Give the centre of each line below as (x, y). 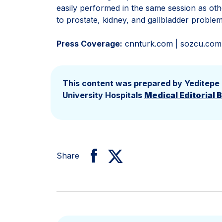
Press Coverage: (89, 44)
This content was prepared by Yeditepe (141, 83)
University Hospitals (103, 95)
